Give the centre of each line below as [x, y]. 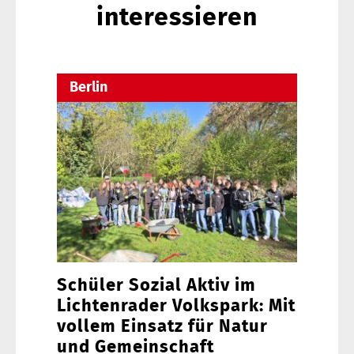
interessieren [177, 17]
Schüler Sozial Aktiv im [156, 285]
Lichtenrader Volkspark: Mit [176, 305]
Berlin [88, 88]
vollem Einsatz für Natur [162, 326]
